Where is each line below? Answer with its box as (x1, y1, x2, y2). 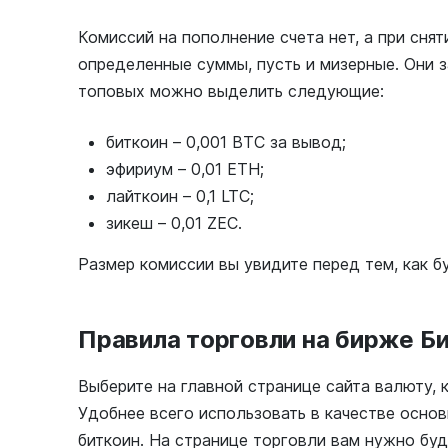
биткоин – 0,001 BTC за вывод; (106, 131, 346, 152)
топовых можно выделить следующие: (78, 80, 384, 101)
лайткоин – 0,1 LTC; (106, 185, 254, 206)
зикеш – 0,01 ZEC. (106, 212, 242, 233)
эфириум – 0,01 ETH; (106, 158, 264, 179)
